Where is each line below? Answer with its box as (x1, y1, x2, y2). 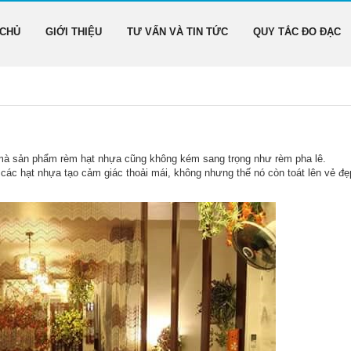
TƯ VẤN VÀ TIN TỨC (127, 26, 228, 38)
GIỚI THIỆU (45, 26, 102, 38)
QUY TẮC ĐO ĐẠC (253, 26, 341, 38)
